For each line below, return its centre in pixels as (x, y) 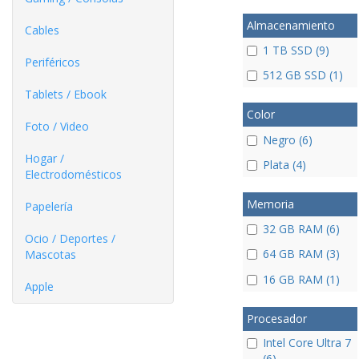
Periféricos (52, 62)
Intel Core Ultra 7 (307, 342)
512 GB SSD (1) (303, 75)
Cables (42, 30)
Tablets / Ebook (66, 94)
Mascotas (50, 254)
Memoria (270, 204)
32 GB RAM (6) (301, 229)
